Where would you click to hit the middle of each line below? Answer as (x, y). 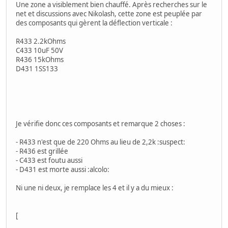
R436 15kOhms (40, 60)
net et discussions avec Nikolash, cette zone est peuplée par (109, 14)
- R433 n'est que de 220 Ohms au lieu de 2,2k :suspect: (101, 142)
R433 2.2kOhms (41, 41)
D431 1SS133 (37, 69)
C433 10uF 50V (39, 51)
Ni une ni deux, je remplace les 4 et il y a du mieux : (95, 188)
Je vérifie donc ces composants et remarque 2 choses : (101, 124)
